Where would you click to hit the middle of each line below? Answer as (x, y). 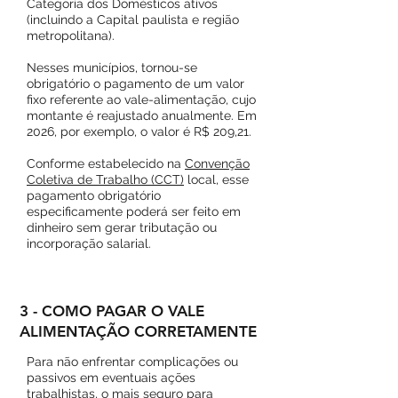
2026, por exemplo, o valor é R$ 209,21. (139, 131)
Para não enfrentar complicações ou (132, 362)
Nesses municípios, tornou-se (112, 68)
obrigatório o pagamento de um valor (135, 84)
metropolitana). (71, 36)
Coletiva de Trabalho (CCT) (105, 179)
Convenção (217, 163)
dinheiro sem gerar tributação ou (122, 227)
